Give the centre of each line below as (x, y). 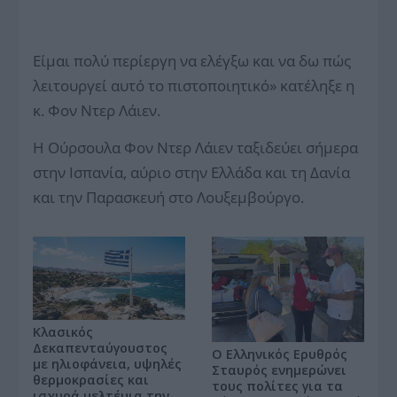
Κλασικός (63, 331)
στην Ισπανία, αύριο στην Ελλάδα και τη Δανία (192, 172)
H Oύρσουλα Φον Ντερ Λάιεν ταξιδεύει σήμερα (196, 147)
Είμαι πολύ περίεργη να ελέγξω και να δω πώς (192, 60)
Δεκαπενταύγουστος (101, 347)
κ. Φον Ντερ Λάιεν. (97, 110)
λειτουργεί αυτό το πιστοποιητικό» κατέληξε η (194, 85)
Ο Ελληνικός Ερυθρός (280, 354)
